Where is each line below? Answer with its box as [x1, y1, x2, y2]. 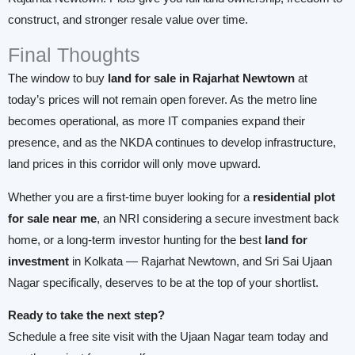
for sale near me [8, 212, 97, 225]
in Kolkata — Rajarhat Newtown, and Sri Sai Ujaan [69, 254, 332, 268]
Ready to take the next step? [8, 309, 165, 323]
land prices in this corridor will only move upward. [8, 157, 261, 170]
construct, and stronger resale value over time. [8, 13, 248, 27]
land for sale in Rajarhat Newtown [108, 71, 295, 85]
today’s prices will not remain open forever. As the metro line [8, 93, 317, 106]
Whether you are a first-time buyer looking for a [8, 190, 253, 204]
